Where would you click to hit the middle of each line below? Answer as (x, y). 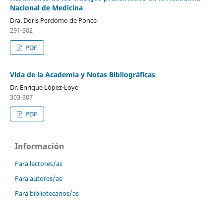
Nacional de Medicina (46, 7)
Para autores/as (38, 179)
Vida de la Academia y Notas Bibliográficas (82, 74)
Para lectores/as (39, 164)
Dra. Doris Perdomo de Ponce (53, 20)
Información (40, 146)
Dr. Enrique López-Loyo (44, 87)
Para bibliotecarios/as (47, 194)
